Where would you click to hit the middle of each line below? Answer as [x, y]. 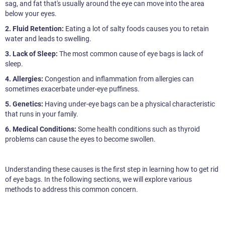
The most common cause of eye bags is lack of [131, 54]
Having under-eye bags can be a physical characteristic [130, 104]
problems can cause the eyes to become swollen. [80, 139]
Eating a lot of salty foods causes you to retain [137, 29]
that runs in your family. [42, 114]
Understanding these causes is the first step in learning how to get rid [112, 170]
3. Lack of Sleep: [31, 54]
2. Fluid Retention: [35, 29]
